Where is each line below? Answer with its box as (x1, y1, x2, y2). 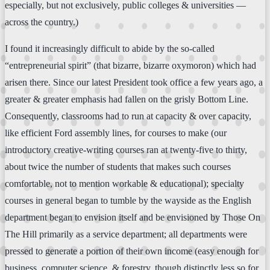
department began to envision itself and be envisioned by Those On (5, 212, 260, 222)
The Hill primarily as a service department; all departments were (5, 228, 247, 239)
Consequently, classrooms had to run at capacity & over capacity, (5, 110, 251, 121)
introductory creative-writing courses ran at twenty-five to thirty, (5, 144, 247, 155)
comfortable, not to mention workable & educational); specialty (5, 178, 244, 189)
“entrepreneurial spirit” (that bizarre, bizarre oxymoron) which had (5, 60, 256, 71)
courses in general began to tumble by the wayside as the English (5, 195, 251, 206)
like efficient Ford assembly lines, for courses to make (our (5, 127, 227, 138)
